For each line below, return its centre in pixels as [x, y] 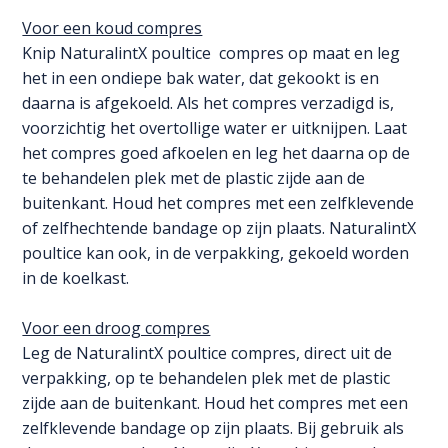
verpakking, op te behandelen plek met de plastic [206, 378]
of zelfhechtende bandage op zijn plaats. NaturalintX [219, 228]
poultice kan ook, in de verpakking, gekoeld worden [216, 253]
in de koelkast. [76, 278]
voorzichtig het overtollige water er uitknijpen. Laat [215, 128]
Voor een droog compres [116, 328]
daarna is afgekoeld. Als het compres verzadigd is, [208, 103]
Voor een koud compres [112, 28]
